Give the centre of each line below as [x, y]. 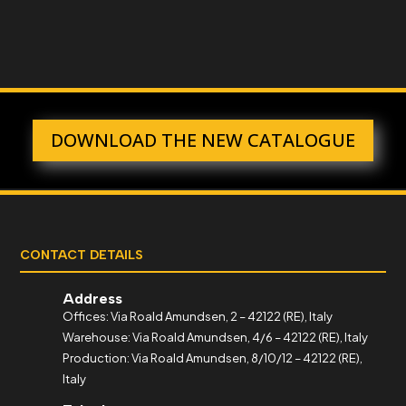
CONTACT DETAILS [82, 256]
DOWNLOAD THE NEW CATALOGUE [203, 140]
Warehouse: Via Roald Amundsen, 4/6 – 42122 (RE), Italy [216, 338]
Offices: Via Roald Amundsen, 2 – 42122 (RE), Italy [198, 317]
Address [93, 299]
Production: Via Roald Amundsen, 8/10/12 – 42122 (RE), [213, 358]
